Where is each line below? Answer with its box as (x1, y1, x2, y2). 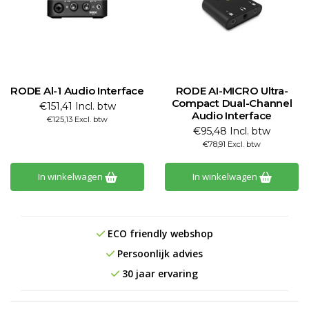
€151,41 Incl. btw (39, 100, 116, 112)
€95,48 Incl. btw (193, 125, 270, 137)
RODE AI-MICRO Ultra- (175, 84, 288, 97)
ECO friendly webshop (104, 227, 213, 240)
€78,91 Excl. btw (203, 139, 261, 149)
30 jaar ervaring (119, 267, 198, 280)
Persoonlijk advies (114, 247, 203, 260)
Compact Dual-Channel (171, 97, 292, 110)
